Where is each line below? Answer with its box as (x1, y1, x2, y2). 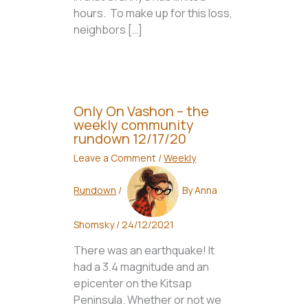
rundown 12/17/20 (74, 129, 187, 148)
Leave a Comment (74, 151, 157, 165)
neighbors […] (74, 22, 143, 38)
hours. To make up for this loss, (74, 5, 233, 21)
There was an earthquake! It (74, 243, 215, 258)
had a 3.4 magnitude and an (74, 259, 210, 275)
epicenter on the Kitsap (74, 276, 192, 291)
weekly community (74, 115, 195, 135)
